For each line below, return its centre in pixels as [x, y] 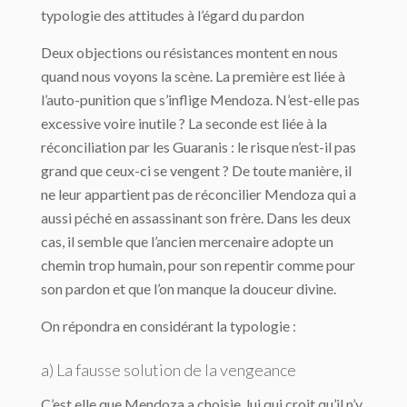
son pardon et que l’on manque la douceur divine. [189, 288]
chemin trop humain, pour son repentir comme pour [198, 265]
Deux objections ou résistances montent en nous [189, 52]
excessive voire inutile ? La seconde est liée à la [184, 123]
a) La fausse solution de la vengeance [169, 370]
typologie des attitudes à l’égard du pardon [173, 15]
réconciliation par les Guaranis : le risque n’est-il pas [199, 147]
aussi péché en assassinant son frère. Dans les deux [196, 218]
